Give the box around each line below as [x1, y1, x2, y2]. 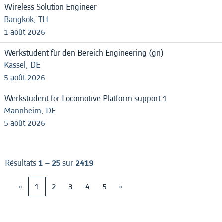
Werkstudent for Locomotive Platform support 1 [4, 92, 167, 105]
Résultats [5, 157, 38, 169]
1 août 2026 [4, 26, 45, 38]
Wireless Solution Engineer [4, 1, 97, 13]
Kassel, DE [4, 59, 40, 71]
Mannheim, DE [4, 105, 55, 117]
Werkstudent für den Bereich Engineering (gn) [4, 47, 164, 59]
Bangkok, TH [4, 13, 48, 26]
